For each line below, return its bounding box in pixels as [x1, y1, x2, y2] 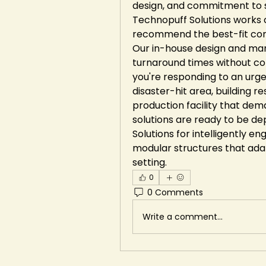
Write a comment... [142, 210, 223, 223]
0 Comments [147, 186, 203, 198]
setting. [132, 156, 167, 169]
